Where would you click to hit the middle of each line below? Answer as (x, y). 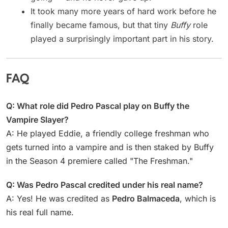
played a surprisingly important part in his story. (122, 38)
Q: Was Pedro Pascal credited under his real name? (105, 185)
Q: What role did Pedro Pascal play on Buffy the (98, 106)
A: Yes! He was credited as (59, 199)
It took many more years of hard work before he (123, 11)
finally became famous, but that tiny (101, 25)
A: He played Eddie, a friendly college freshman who (108, 134)
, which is (198, 199)
